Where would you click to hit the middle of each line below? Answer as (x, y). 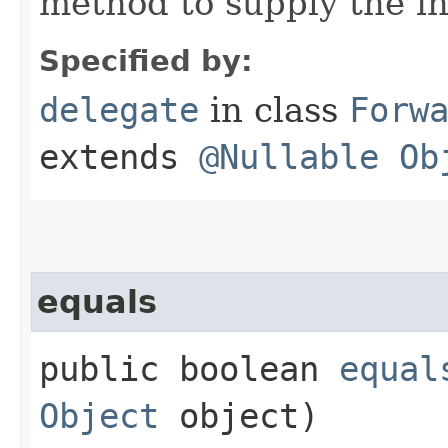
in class (274, 109)
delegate (119, 109)
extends (119, 156)
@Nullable (289, 156)
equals (97, 301)
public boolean (189, 368)
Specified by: (146, 60)
